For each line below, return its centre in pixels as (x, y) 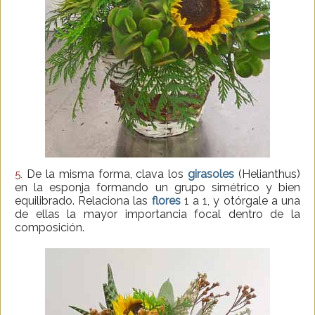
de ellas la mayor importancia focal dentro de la (157, 214)
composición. (50, 227)
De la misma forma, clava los (105, 174)
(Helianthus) (267, 174)
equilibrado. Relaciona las (83, 200)
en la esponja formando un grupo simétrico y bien (157, 187)
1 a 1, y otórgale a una (240, 200)
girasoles (211, 174)
